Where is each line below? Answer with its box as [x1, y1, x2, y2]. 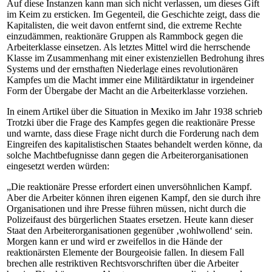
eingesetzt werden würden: [7, 161, 109, 171]
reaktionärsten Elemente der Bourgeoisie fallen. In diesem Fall [7, 247, 244, 257]
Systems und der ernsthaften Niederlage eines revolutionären [7, 64, 238, 74]
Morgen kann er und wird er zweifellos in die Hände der [7, 236, 222, 246]
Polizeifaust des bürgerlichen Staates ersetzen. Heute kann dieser [7, 214, 253, 225]
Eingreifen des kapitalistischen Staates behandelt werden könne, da [7, 139, 262, 149]
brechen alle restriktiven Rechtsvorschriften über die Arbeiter [7, 258, 239, 268]
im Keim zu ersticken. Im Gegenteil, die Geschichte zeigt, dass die [7, 9, 260, 19]
